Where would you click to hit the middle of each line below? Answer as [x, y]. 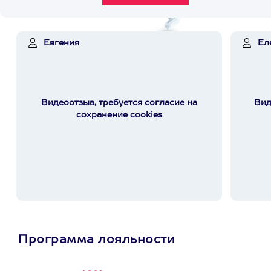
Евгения [61, 43]
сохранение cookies [119, 115]
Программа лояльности [96, 240]
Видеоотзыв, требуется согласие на [119, 103]
